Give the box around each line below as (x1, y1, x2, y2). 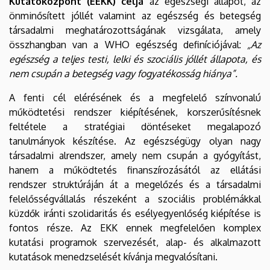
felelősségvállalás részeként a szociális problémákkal (9, 192, 261, 205)
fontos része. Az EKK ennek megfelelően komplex (9, 221, 261, 234)
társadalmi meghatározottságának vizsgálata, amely (9, 24, 261, 36)
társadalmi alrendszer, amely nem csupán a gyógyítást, (9, 149, 261, 162)
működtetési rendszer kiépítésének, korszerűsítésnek (9, 105, 261, 118)
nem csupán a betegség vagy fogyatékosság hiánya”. (9, 67, 240, 80)
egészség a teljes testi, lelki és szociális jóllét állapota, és (9, 52, 261, 65)
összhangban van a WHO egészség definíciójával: (9, 38, 247, 51)
